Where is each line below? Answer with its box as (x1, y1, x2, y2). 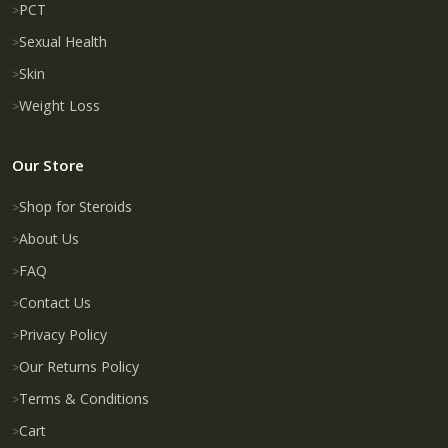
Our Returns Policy (19, 356, 139, 376)
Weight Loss (19, 96, 100, 116)
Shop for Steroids (19, 196, 132, 216)
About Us (19, 228, 79, 248)
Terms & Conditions (19, 388, 149, 408)
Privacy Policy (19, 324, 107, 344)
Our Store (12, 155, 84, 176)
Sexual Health (19, 32, 107, 52)
